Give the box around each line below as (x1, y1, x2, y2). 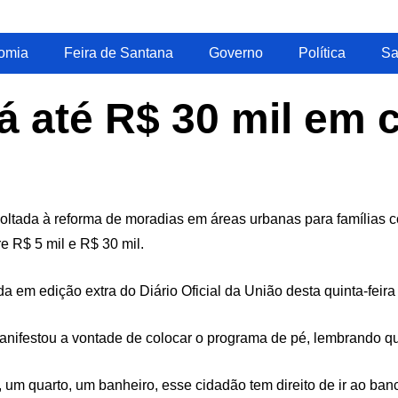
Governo (209, 45, 263, 60)
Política (298, 45, 346, 60)
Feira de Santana (64, 45, 173, 60)
